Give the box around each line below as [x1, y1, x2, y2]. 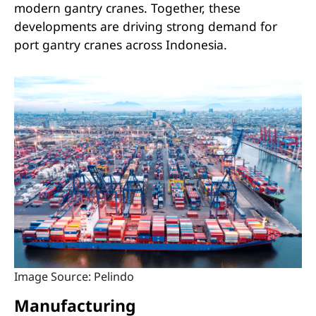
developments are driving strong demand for [13, 18, 277, 35]
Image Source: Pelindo [13, 268, 134, 284]
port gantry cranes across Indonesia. [13, 36, 227, 54]
